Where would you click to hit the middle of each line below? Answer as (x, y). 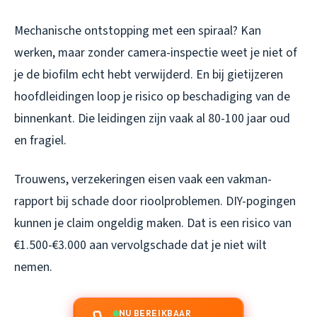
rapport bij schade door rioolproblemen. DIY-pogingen (155, 201)
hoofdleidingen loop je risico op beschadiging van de (152, 96)
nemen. (33, 267)
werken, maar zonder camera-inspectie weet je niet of (156, 52)
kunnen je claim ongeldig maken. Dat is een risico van (153, 223)
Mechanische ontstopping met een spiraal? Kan (138, 30)
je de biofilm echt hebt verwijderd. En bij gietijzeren (149, 74)
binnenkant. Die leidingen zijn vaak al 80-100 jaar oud (152, 118)
